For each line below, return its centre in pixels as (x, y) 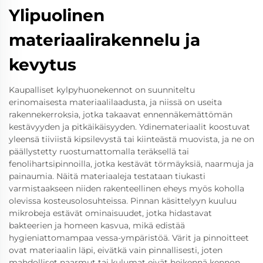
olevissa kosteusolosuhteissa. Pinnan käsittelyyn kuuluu (123, 201)
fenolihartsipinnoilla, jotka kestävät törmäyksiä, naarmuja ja (131, 164)
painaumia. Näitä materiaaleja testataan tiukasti (107, 176)
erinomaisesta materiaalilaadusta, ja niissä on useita (115, 102)
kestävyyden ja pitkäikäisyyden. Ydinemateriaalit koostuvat (129, 127)
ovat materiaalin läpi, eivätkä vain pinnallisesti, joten (116, 250)
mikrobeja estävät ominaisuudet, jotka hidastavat (110, 213)
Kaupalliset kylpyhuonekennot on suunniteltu (102, 90)
